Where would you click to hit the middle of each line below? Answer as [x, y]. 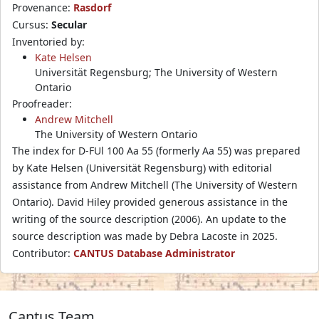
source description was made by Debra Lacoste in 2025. [145, 236]
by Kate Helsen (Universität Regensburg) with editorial [142, 167]
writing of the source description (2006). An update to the [149, 219]
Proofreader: [42, 103]
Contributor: [43, 253]
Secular [69, 24]
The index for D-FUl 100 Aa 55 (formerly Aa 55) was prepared [156, 150]
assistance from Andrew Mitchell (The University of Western [155, 184]
